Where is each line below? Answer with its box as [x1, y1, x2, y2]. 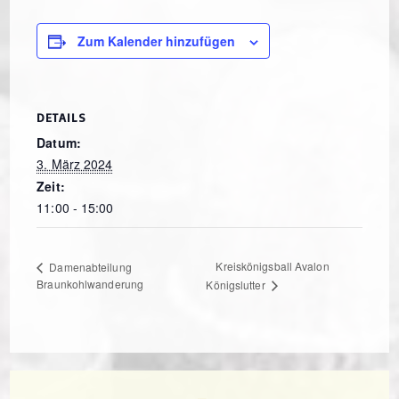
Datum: [37, 134, 81, 152]
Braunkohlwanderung [37, 275, 144, 291]
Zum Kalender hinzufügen [77, 32, 236, 51]
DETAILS [37, 110, 87, 126]
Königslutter [206, 276, 268, 292]
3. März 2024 [37, 155, 113, 174]
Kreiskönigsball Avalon [216, 258, 330, 274]
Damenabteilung [46, 258, 132, 274]
